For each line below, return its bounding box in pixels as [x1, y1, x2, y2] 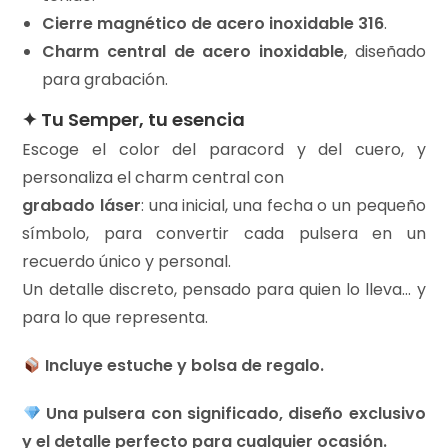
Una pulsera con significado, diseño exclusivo [40, 402, 426, 426]
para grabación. [42, 68, 169, 92]
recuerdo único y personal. [22, 250, 232, 274]
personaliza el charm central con [22, 166, 285, 190]
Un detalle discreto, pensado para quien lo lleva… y [22, 278, 426, 302]
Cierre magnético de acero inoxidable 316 [42, 12, 385, 36]
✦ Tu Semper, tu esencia [22, 107, 246, 133]
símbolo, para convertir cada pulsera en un [22, 222, 426, 246]
